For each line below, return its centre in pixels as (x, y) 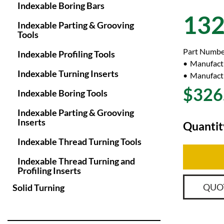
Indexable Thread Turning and (76, 161)
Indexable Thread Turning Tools (79, 141)
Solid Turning (38, 187)
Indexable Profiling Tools (66, 54)
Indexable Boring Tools (62, 93)
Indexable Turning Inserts (68, 73)
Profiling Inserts (49, 170)
